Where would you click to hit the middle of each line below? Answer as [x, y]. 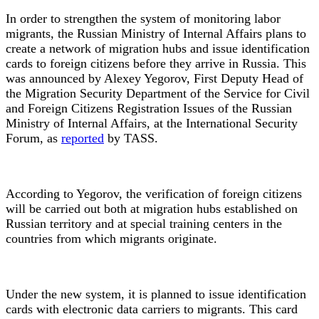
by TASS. [131, 138]
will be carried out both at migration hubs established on [152, 208]
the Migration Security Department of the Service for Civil [158, 93]
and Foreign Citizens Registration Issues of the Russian [149, 108]
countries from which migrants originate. [111, 238]
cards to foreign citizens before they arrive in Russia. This [156, 63]
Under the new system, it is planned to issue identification [156, 294]
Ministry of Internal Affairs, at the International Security [152, 123]
